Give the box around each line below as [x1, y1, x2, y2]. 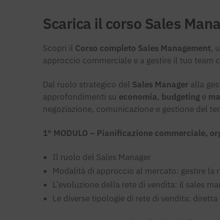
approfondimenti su [43, 91, 119, 103]
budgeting [162, 91, 202, 103]
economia [119, 91, 158, 103]
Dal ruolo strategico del [43, 79, 133, 90]
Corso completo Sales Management [75, 43, 211, 54]
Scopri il [43, 43, 76, 54]
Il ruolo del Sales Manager [53, 152, 151, 163]
